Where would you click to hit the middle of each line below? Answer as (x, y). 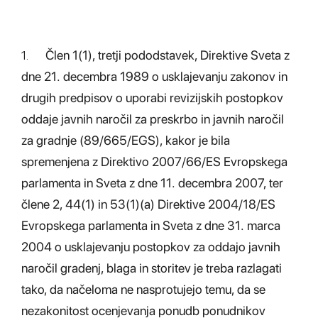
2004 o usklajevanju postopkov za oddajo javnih (151, 247)
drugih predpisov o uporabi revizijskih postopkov (152, 98)
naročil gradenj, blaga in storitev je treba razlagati (152, 268)
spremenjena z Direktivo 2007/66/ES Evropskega (154, 161)
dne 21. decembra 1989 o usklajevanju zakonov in (154, 76)
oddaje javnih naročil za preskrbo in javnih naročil (153, 119)
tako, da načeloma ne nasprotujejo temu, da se (143, 289)
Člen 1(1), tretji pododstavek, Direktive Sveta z (168, 55)
